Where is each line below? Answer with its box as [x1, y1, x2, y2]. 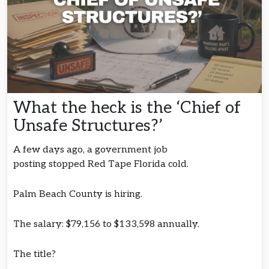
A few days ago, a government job [13, 144, 168, 156]
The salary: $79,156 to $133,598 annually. [13, 219, 202, 231]
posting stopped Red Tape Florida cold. [13, 159, 191, 171]
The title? [13, 249, 58, 261]
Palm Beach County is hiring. [13, 189, 145, 201]
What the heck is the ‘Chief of [13, 98, 241, 118]
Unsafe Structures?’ [13, 116, 167, 136]
